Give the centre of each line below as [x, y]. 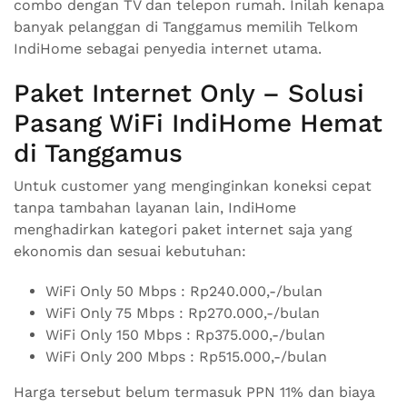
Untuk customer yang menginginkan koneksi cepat [193, 186]
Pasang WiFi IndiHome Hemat [198, 123]
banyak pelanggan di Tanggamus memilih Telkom [186, 27]
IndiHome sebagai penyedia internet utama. [168, 49]
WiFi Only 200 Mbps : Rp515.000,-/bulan [186, 357]
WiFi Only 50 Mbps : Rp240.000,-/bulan [184, 291]
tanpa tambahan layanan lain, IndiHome [155, 208]
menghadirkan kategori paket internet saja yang [183, 229]
